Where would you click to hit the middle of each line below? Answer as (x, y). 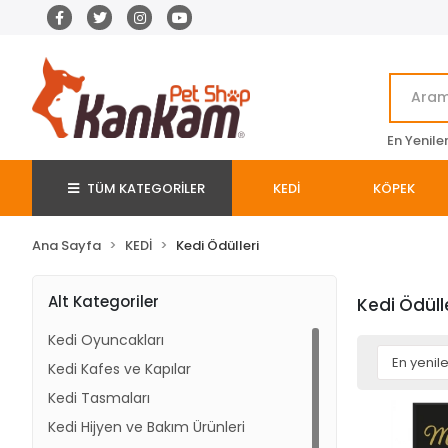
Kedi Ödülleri (217, 245)
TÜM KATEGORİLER (145, 188)
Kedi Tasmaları (99, 398)
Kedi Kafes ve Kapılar (119, 369)
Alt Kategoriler (103, 301)
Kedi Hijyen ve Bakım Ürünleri (146, 427)
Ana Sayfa (66, 245)
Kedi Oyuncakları (106, 340)
